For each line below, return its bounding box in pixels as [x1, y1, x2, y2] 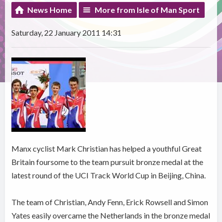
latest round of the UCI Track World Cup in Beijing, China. [11, 170, 206, 180]
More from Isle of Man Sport [95, 4, 200, 14]
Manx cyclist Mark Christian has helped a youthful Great [11, 143, 202, 153]
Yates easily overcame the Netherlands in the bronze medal [11, 210, 211, 220]
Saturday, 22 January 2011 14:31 [11, 27, 122, 37]
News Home [27, 4, 72, 14]
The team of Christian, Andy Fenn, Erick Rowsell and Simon [11, 197, 209, 207]
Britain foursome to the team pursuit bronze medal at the [11, 157, 204, 166]
